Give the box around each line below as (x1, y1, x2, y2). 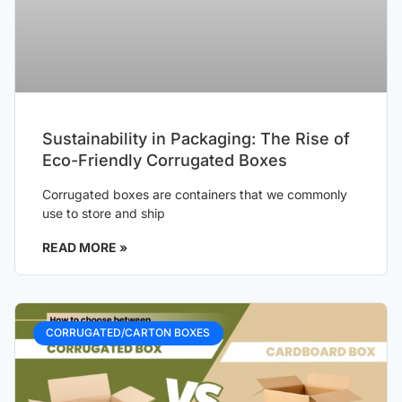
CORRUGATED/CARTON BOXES (46, 326, 211, 340)
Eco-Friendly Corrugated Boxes (42, 151, 287, 170)
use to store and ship (42, 205, 165, 222)
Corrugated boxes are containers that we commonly (42, 187, 347, 203)
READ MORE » (42, 240, 127, 256)
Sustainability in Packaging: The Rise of (42, 129, 350, 149)
